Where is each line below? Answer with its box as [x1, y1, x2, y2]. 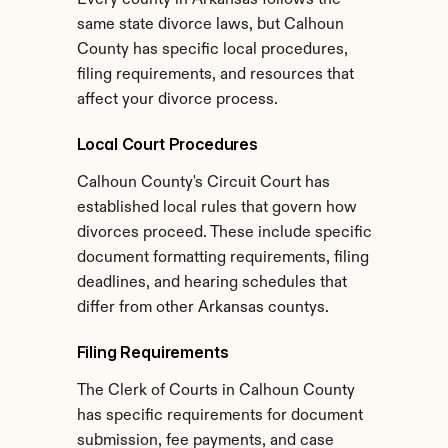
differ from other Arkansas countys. [76, 300, 329, 316]
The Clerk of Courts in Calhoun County [76, 383, 355, 399]
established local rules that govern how [76, 200, 357, 216]
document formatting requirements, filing [76, 250, 369, 266]
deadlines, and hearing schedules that [76, 275, 347, 291]
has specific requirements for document [76, 408, 363, 424]
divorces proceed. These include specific [76, 225, 372, 241]
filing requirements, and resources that [76, 67, 354, 83]
